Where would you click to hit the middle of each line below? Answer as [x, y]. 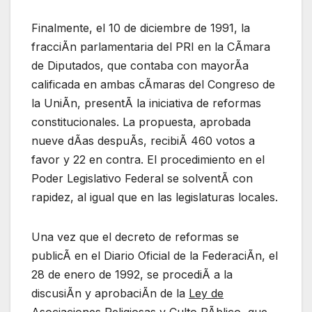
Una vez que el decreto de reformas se [135, 236]
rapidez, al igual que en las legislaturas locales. [155, 197]
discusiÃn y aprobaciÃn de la [110, 293]
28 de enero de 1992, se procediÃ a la [132, 274]
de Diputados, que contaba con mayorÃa [140, 65]
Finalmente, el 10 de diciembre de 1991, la [141, 28]
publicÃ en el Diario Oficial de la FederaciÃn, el [155, 255]
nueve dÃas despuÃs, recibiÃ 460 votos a [143, 140]
